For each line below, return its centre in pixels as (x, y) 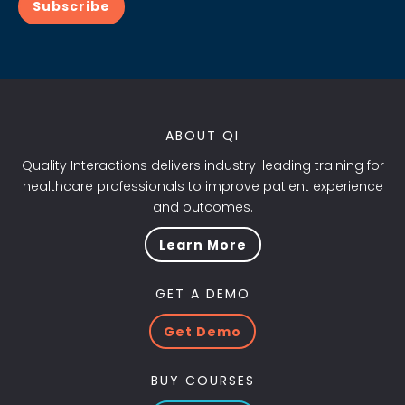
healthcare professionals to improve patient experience (202, 186)
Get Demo (202, 331)
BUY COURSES (202, 381)
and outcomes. (202, 207)
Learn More (202, 245)
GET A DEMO (202, 294)
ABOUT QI (202, 135)
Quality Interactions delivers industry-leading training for (202, 165)
